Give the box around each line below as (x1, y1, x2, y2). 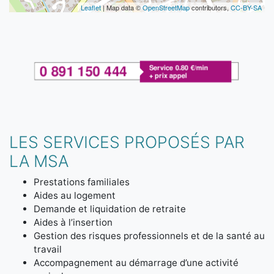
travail (34, 243, 62, 256)
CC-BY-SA (231, 2, 262, 12)
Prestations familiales (34, 176, 132, 188)
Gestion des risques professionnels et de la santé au (34, 230, 265, 242)
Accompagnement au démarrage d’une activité (34, 257, 239, 269)
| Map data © (101, 2, 143, 12)
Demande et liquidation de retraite (34, 203, 186, 215)
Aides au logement (34, 190, 116, 202)
